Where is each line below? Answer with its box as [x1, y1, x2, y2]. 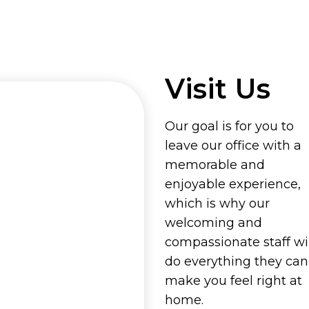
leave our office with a [165, 138, 301, 154]
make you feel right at [165, 273, 302, 289]
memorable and [165, 157, 265, 173]
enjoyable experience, [165, 177, 301, 192]
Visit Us [165, 72, 270, 106]
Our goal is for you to [165, 119, 294, 134]
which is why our [165, 196, 270, 212]
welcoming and [165, 215, 262, 231]
